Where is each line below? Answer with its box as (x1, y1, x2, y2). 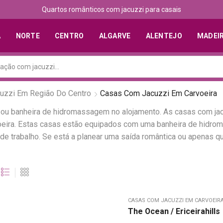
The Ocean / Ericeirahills (128, 207, 220, 217)
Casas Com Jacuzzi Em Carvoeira (100, 88, 217, 98)
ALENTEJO (145, 31, 182, 40)
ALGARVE (99, 31, 131, 40)
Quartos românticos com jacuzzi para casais (41, 5, 181, 13)
